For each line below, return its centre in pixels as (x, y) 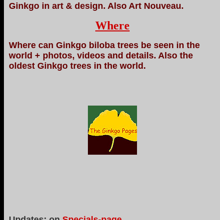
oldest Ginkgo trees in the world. (77, 66)
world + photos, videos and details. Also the (101, 55)
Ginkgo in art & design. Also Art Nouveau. (96, 6)
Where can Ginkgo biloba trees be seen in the (104, 45)
